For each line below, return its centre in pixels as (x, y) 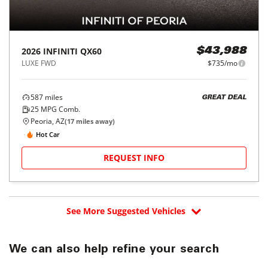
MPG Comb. (60, 109)
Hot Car (48, 134)
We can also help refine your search (114, 250)
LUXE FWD (39, 63)
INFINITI (60, 51)
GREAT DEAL (224, 98)
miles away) (95, 121)
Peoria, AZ (48, 121)
